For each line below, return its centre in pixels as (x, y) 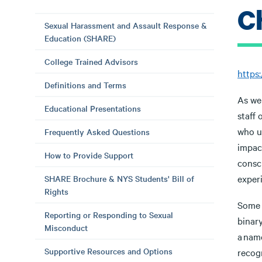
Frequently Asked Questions (97, 132)
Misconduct (66, 227)
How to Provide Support (89, 155)
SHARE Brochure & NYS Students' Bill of (119, 178)
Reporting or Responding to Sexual (109, 215)
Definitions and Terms (85, 85)
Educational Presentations (93, 108)
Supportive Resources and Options (108, 251)
